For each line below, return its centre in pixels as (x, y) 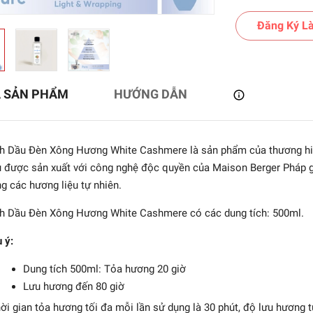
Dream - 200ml (34, 247)
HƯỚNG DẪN (150, 94)
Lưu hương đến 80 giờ (73, 286)
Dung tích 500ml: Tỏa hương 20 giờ (104, 269)
